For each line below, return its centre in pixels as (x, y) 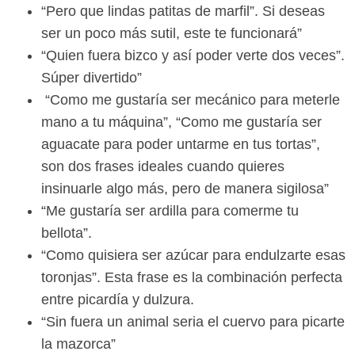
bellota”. (67, 233)
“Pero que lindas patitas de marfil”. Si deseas (183, 11)
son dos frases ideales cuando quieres (163, 167)
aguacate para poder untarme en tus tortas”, (181, 145)
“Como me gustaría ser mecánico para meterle (191, 100)
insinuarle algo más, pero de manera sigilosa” (185, 189)
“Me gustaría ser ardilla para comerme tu (170, 211)
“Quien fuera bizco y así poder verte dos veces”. (193, 56)
